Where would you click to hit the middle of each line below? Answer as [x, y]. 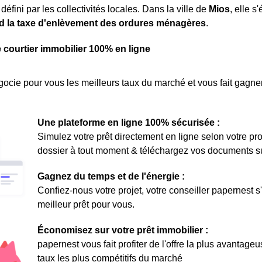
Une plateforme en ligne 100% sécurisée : [129, 123]
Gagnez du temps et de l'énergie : [111, 176]
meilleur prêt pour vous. [86, 204]
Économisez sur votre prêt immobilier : [123, 230]
